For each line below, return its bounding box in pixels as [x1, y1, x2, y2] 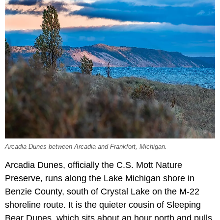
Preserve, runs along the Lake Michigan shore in [5, 173, 194, 183]
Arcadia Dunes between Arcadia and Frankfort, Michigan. [5, 143, 167, 150]
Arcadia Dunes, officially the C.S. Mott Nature [5, 160, 182, 170]
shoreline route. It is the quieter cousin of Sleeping [5, 199, 201, 210]
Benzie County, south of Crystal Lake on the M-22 [5, 186, 199, 196]
